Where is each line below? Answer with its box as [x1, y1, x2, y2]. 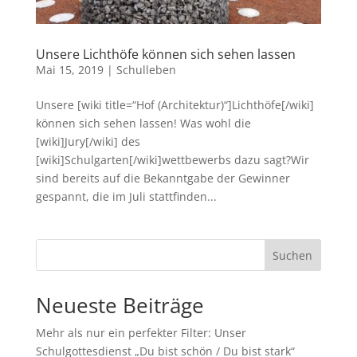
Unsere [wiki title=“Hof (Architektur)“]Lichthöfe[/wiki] [35, 96, 314, 112]
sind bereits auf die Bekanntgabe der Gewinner [35, 170, 290, 186]
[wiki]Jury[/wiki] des [35, 133, 140, 149]
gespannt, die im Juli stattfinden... [35, 188, 217, 204]
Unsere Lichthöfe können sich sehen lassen [35, 45, 296, 63]
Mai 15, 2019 [35, 61, 104, 77]
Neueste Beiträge [35, 290, 204, 320]
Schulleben [116, 61, 176, 77]
